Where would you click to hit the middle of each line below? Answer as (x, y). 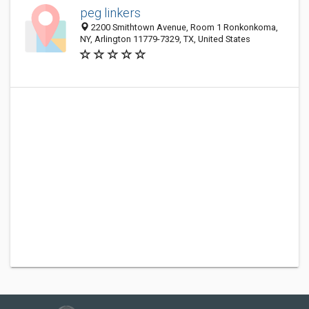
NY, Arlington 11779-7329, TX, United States (165, 39)
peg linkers (110, 13)
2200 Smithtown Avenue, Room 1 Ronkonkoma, (183, 27)
